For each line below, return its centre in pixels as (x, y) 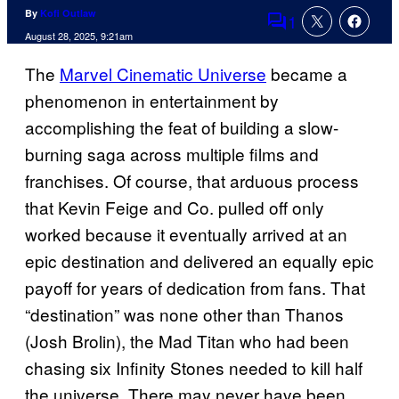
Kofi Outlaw (68, 13)
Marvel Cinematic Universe (163, 74)
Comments (307, 33)
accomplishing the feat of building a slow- (182, 127)
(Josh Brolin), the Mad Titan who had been (187, 341)
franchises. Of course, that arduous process (192, 181)
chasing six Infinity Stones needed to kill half (194, 368)
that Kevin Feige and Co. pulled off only (175, 208)
